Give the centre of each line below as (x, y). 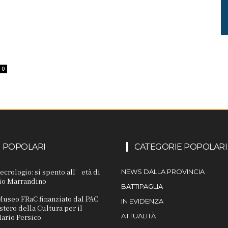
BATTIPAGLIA (142, 187)
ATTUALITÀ (138, 216)
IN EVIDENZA (142, 201)
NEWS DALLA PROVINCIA (163, 172)
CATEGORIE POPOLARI (181, 147)
